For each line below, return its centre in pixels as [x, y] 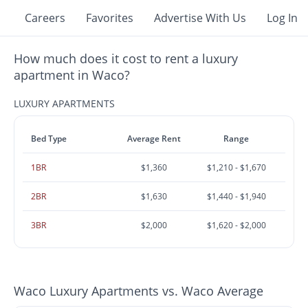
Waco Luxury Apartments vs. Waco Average [139, 291]
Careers [45, 18]
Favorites [110, 18]
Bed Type [49, 139]
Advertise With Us [200, 18]
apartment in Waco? [72, 75]
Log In [282, 18]
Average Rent [154, 139]
